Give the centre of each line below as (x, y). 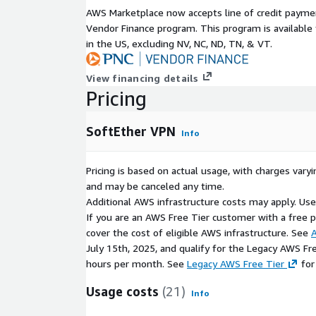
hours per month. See (136, 264)
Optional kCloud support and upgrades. (174, 49)
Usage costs (122, 292)
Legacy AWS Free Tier (236, 264)
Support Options (135, 18)
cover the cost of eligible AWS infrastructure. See (199, 233)
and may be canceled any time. (155, 186)
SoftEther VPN (131, 132)
